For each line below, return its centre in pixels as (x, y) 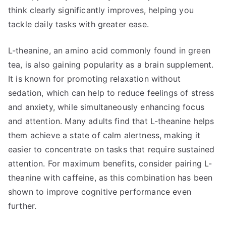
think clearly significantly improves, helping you (101, 10)
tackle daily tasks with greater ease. (78, 24)
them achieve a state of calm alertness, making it (104, 135)
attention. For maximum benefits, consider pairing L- (110, 163)
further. (22, 206)
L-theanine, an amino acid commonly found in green (109, 50)
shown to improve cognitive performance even (100, 192)
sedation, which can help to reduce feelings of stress (111, 93)
